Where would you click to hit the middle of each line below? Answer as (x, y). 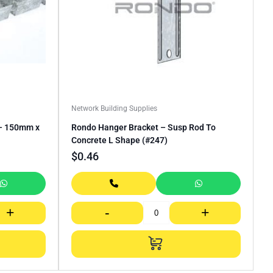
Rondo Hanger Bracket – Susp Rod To (144, 128)
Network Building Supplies (114, 109)
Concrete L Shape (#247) (119, 140)
